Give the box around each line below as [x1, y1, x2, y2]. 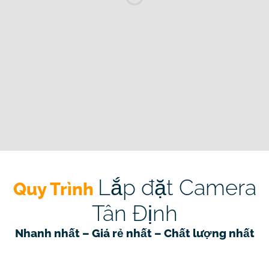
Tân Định [91, 201, 178, 226]
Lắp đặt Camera [97, 175, 256, 201]
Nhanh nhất [14, 226, 80, 240]
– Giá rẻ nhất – [79, 226, 164, 240]
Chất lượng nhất [163, 226, 255, 240]
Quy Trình [13, 179, 98, 200]
